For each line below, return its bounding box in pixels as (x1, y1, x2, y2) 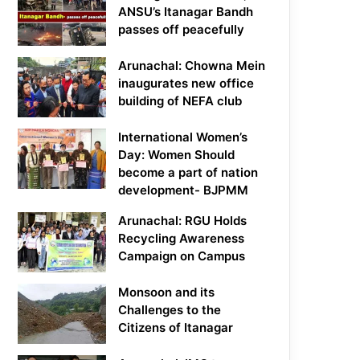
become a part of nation (118, 165, 259, 181)
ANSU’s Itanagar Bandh (118, 4, 254, 20)
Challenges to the (118, 302, 222, 318)
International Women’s (118, 129, 248, 145)
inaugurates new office (118, 76, 255, 92)
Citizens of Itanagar (118, 320, 234, 336)
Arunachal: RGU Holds (118, 213, 247, 229)
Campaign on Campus (118, 248, 246, 264)
